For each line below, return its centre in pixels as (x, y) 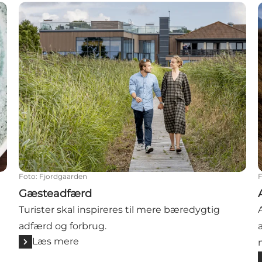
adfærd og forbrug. (63, 226)
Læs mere (56, 242)
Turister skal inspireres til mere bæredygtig (120, 210)
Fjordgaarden (63, 177)
